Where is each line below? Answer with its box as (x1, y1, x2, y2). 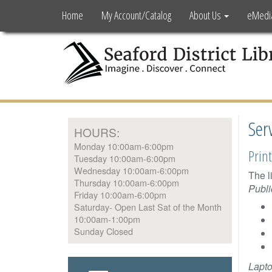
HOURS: (74, 124, 120, 140)
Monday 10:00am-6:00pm (74, 140, 174, 152)
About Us (189, 8, 223, 22)
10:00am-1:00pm (74, 212, 140, 225)
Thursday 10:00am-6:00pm (74, 176, 179, 189)
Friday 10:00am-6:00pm (74, 188, 166, 201)
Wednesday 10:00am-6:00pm (74, 164, 189, 177)
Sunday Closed (74, 225, 133, 237)
